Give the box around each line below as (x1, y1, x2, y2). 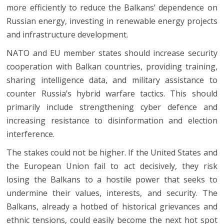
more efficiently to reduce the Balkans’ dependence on (6, 2, 217, 13)
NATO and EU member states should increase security (6, 47, 217, 59)
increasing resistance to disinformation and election (6, 115, 217, 126)
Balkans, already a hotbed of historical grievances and (6, 201, 217, 212)
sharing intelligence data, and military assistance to (6, 74, 217, 86)
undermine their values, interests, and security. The (6, 187, 217, 199)
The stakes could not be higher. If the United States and (6, 147, 217, 158)
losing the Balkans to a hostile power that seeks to (6, 174, 217, 185)
